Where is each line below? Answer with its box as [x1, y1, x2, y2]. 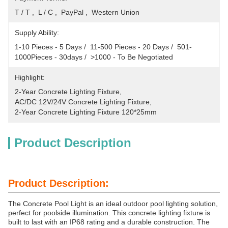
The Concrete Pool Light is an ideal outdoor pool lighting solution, [8, 199, 218, 208]
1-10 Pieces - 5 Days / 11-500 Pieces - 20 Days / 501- [15, 43, 192, 51]
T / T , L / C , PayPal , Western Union [15, 8, 139, 16]
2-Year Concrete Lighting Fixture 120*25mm [15, 108, 157, 116]
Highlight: [15, 73, 45, 81]
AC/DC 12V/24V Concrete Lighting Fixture [15, 98, 150, 106]
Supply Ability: [15, 28, 59, 37]
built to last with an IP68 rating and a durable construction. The [8, 218, 210, 226]
